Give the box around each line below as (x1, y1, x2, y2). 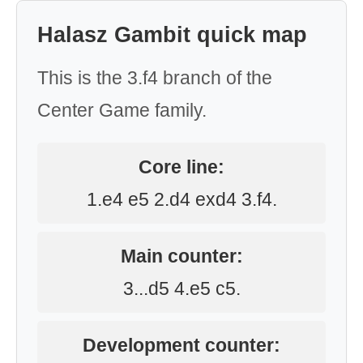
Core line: (139, 156, 224, 177)
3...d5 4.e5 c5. (122, 278, 241, 299)
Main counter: (120, 246, 243, 267)
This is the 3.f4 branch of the (37, 67, 272, 88)
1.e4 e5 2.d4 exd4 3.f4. (86, 189, 277, 210)
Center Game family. (37, 100, 207, 121)
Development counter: (83, 335, 280, 356)
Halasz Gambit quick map (37, 23, 307, 47)
